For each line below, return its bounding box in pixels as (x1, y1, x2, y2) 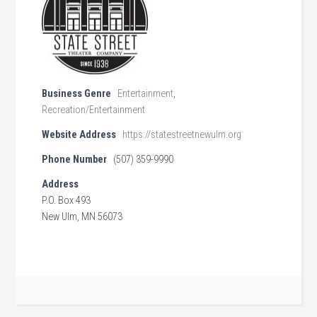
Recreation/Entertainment (42, 104, 146, 116)
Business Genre (42, 88, 112, 100)
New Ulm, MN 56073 (42, 211, 123, 223)
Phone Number (42, 154, 108, 166)
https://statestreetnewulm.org (122, 129, 242, 141)
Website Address (42, 129, 117, 141)
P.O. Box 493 (42, 195, 91, 207)
